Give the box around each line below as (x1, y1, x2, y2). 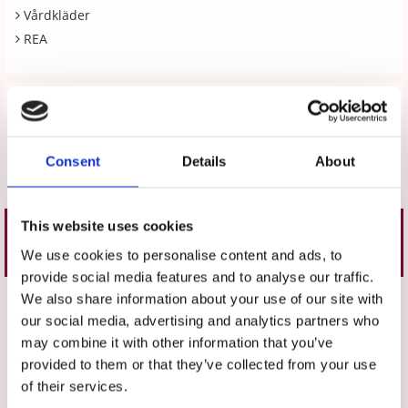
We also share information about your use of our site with (21, 291, 383, 306)
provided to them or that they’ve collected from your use (21, 356, 376, 372)
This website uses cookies (21, 218, 194, 234)
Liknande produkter (108, 231, 304, 254)
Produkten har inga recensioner (107, 124, 301, 141)
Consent (46, 153, 100, 169)
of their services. (21, 378, 127, 393)
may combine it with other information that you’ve (21, 334, 333, 350)
